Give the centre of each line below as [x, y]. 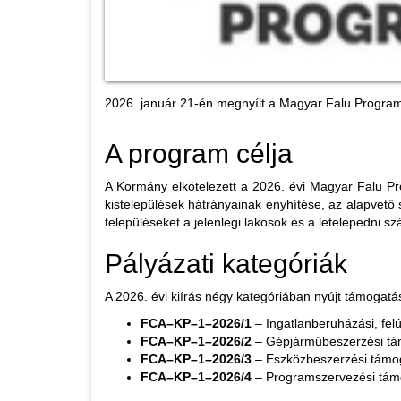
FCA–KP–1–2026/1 [196, 323]
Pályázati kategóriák [226, 263]
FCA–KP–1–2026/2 [196, 341]
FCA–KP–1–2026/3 [196, 358]
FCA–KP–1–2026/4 [196, 376]
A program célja [199, 153]
